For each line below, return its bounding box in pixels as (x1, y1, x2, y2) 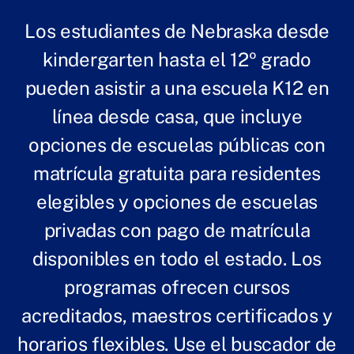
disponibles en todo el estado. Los (32, 247, 322, 269)
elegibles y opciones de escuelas (36, 190, 318, 213)
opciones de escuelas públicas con (28, 134, 326, 156)
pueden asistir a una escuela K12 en (24, 77, 330, 99)
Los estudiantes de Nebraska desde (24, 20, 330, 42)
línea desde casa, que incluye (51, 105, 303, 127)
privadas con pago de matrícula (43, 219, 311, 241)
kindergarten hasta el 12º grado (43, 48, 311, 70)
